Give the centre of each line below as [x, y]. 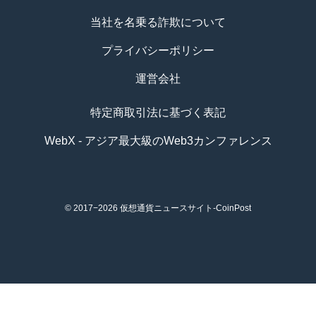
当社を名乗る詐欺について [158, 22]
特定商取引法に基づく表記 [158, 112]
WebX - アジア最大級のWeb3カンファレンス [158, 140]
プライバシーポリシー [158, 50]
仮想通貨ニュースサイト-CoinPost [186, 208]
